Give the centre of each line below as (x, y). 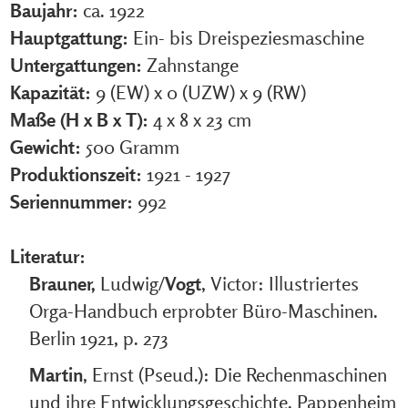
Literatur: (47, 255)
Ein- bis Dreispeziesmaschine (248, 37)
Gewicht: (45, 146)
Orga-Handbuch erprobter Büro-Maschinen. (203, 310)
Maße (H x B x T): (79, 119)
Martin (56, 375)
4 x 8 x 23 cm (202, 119)
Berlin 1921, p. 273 (98, 337)
